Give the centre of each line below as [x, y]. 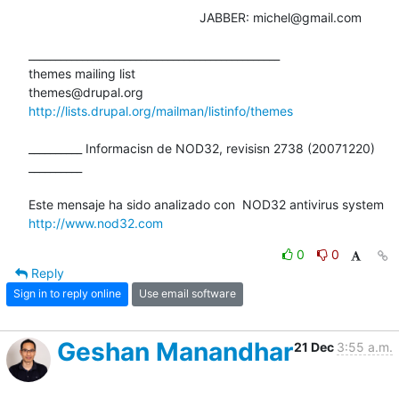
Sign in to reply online [67, 294]
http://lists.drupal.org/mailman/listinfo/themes [161, 110]
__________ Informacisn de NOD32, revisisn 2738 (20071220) [202, 148]
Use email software [187, 294]
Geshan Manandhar [175, 351]
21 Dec [315, 346]
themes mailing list [82, 73]
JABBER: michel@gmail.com [114, 17]
